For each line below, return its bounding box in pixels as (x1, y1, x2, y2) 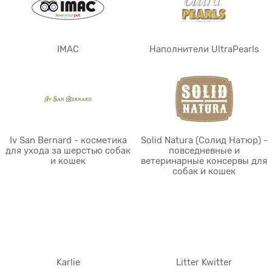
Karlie (56, 257, 80, 267)
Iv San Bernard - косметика (9, 135, 127, 145)
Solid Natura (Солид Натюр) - (140, 135, 268, 145)
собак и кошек (172, 166, 236, 176)
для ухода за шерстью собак (5, 146, 131, 155)
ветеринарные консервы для (141, 156, 267, 166)
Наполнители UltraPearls (149, 44, 259, 54)
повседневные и (168, 146, 240, 155)
